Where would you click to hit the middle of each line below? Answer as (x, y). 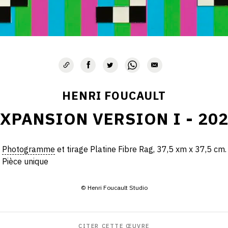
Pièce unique (25, 161)
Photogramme (28, 149)
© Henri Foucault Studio (114, 187)
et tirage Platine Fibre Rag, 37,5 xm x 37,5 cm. (140, 149)
